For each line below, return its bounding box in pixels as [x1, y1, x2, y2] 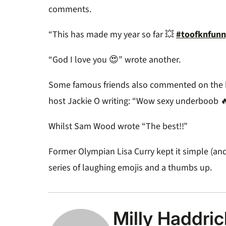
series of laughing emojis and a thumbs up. [48, 161, 214, 175]
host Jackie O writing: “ [48, 95, 136, 108]
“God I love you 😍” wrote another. [48, 53, 183, 67]
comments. [48, 3, 93, 16]
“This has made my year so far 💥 [48, 28, 176, 41]
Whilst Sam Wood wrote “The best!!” [48, 120, 190, 133]
